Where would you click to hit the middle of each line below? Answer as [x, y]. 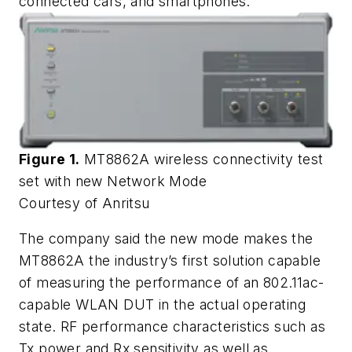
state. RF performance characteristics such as [172, 327]
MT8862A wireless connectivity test [202, 159]
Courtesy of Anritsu [84, 203]
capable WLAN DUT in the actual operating [162, 305]
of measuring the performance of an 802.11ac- [172, 283]
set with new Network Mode [113, 181]
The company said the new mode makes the [166, 239]
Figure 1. [49, 159]
